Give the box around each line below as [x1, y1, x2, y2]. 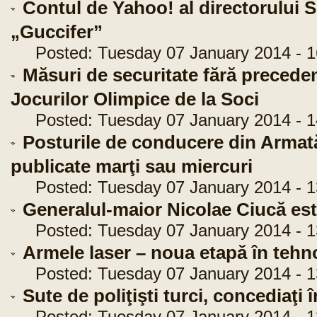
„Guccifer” [11, 22, 103, 42]
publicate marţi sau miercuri [11, 156, 253, 176]
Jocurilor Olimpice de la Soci [11, 89, 259, 109]
